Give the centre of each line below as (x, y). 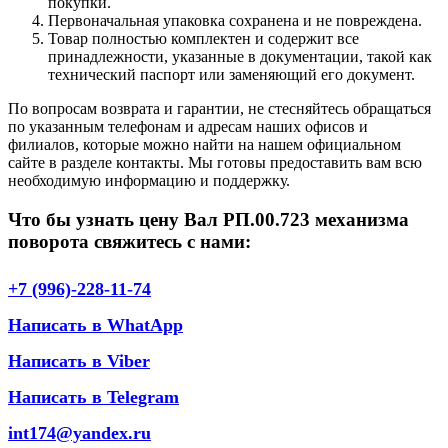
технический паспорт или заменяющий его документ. (231, 74)
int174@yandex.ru (79, 433)
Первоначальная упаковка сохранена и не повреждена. (235, 20)
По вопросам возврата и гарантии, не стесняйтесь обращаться (219, 108)
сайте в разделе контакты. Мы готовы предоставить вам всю (215, 162)
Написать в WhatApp (95, 325)
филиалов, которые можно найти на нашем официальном (204, 144)
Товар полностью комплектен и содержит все (203, 38)
